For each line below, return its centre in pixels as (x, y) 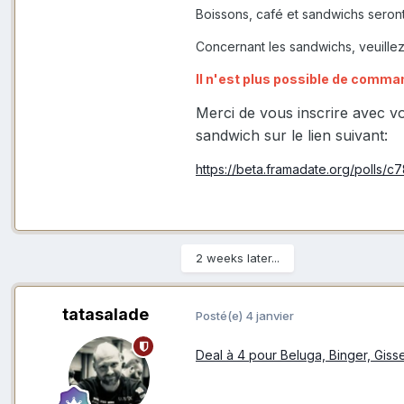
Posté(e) (220, 315)
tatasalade (106, 315)
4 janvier (270, 315)
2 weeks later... (238, 258)
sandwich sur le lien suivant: (292, 136)
